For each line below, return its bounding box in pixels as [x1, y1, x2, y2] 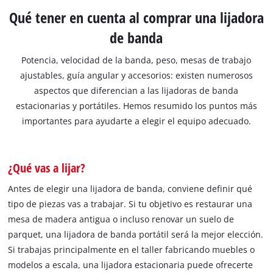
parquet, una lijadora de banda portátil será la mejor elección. [8, 229, 264, 241]
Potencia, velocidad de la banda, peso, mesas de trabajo [21, 54, 252, 66]
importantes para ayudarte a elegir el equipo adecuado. [21, 115, 251, 127]
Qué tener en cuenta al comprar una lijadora [9, 7, 264, 28]
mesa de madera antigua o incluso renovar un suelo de [8, 213, 235, 225]
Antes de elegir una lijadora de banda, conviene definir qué [8, 183, 253, 195]
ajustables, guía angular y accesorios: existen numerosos [19, 69, 253, 82]
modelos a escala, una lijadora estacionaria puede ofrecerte [8, 259, 253, 271]
